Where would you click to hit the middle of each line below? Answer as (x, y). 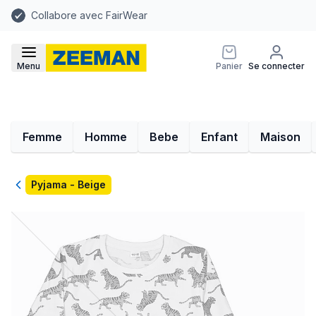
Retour (29, 186)
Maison (280, 137)
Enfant (219, 137)
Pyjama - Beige (68, 184)
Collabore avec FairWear (89, 15)
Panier (229, 66)
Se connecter (276, 66)
